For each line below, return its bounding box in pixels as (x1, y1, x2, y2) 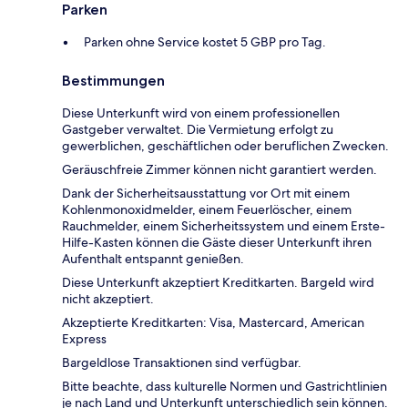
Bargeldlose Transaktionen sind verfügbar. (62, 353, 301, 371)
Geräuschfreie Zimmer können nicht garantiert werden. (62, 160, 377, 178)
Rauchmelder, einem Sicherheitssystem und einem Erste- (62, 217, 385, 234)
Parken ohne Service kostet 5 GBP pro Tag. (84, 33, 326, 50)
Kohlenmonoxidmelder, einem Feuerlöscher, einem (62, 200, 352, 218)
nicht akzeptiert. (62, 290, 154, 307)
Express (62, 330, 107, 347)
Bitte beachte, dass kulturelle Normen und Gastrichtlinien (62, 377, 387, 394)
